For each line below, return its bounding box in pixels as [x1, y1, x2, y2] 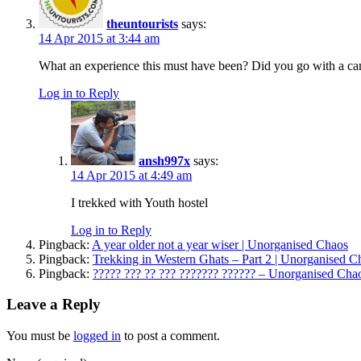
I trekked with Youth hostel [71, 195, 208, 210]
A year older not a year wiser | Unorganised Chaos [92, 237, 348, 251]
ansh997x [139, 153, 190, 168]
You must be [6, 329, 73, 343]
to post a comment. [121, 329, 220, 343]
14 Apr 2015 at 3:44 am [39, 31, 160, 45]
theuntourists [106, 16, 178, 31]
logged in [73, 329, 121, 343]
